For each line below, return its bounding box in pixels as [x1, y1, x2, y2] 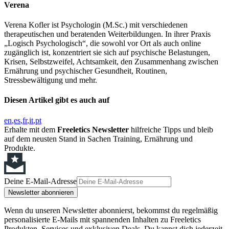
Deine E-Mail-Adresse [4, 176, 77, 186]
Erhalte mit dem [4, 125, 57, 134]
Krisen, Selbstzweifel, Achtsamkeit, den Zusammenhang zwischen [4, 57, 218, 66]
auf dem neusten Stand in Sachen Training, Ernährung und [4, 134, 193, 143]
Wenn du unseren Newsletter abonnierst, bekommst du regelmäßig [4, 205, 218, 215]
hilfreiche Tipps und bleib [129, 125, 213, 134]
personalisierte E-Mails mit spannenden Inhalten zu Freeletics [4, 215, 201, 224]
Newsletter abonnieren [8, 188, 74, 196]
